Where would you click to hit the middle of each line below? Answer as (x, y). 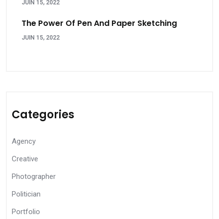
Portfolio (26, 212)
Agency (24, 141)
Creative (25, 159)
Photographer (34, 176)
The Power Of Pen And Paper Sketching (99, 23)
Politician (26, 194)
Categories (43, 115)
